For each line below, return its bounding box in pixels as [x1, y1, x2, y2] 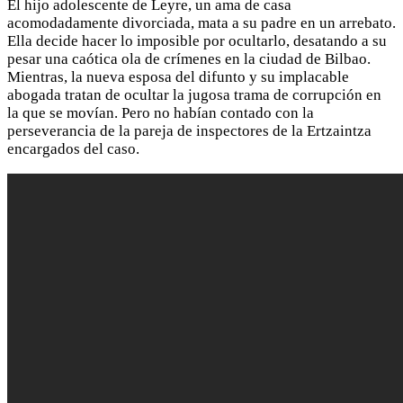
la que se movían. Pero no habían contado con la [7, 103, 314, 121]
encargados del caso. [7, 139, 139, 157]
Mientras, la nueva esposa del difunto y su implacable [7, 67, 349, 85]
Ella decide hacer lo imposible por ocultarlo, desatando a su [7, 31, 387, 49]
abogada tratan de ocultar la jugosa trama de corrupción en [7, 85, 381, 103]
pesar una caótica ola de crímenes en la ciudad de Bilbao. [7, 49, 371, 67]
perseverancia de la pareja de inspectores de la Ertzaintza [7, 121, 372, 139]
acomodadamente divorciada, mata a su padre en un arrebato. [7, 13, 396, 31]
